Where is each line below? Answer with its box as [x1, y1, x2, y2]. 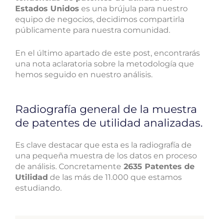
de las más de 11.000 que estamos [48, 172, 182, 182]
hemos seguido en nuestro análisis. [15, 70, 153, 80]
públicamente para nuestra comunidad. [15, 25, 173, 35]
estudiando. [15, 183, 62, 193]
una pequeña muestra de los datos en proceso [15, 151, 197, 160]
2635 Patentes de [121, 161, 195, 171]
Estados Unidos [15, 3, 80, 13]
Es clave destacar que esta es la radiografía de [15, 140, 192, 150]
